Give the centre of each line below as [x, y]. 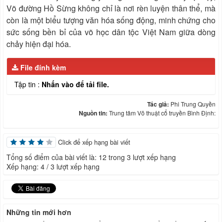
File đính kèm [43, 68]
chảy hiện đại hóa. [39, 44]
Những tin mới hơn [39, 212]
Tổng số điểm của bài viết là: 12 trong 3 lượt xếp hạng [91, 157]
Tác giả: [159, 104]
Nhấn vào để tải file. [75, 84]
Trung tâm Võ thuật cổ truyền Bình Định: [162, 113]
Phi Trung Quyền [193, 104]
